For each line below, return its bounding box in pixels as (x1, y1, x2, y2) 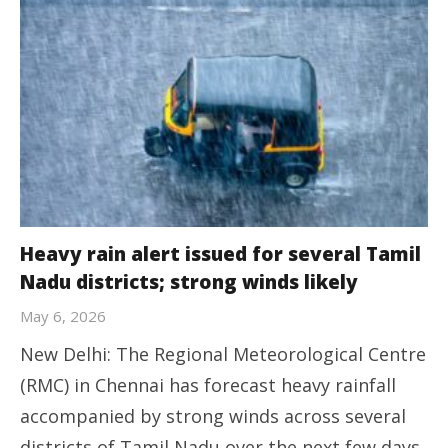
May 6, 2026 (20, 306, 106, 327)
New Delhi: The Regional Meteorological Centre (20, 342, 426, 367)
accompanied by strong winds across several (20, 404, 406, 429)
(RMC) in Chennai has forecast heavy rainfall (20, 373, 396, 398)
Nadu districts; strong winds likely (20, 269, 358, 296)
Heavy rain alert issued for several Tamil (20, 241, 421, 268)
